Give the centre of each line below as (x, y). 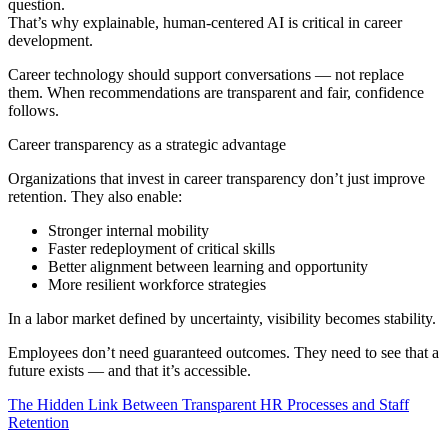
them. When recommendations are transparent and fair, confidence (216, 92)
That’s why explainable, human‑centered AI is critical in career (205, 22)
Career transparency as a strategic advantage (147, 144)
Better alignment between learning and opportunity (208, 266)
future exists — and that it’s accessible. (129, 370)
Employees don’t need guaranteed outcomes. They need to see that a (223, 352)
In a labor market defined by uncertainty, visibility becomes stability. (222, 318)
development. (50, 40)
